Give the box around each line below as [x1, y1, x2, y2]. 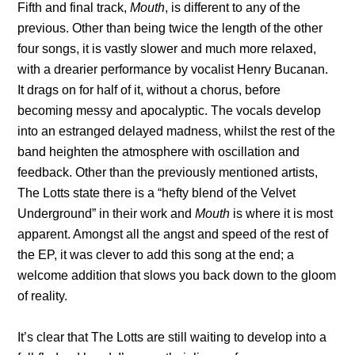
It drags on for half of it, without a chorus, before [17, 82, 281, 97]
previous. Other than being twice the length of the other [17, 21, 323, 35]
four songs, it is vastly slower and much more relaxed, [17, 41, 317, 55]
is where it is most [230, 206, 334, 220]
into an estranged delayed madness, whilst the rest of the [17, 124, 336, 138]
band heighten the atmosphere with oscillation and [17, 144, 300, 158]
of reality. [17, 288, 68, 303]
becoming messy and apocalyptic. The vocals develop [17, 103, 322, 117]
